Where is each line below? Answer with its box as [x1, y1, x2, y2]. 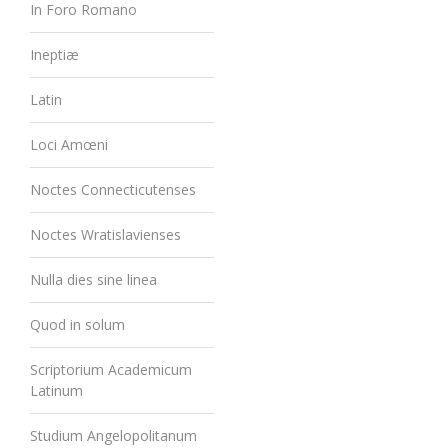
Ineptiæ [30, 45, 79, 64]
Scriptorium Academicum [30, 360, 192, 379]
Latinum [30, 381, 83, 400]
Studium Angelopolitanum [30, 426, 197, 445]
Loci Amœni [30, 135, 108, 154]
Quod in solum [30, 315, 125, 334]
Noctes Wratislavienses [30, 225, 181, 244]
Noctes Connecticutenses [30, 180, 196, 199]
